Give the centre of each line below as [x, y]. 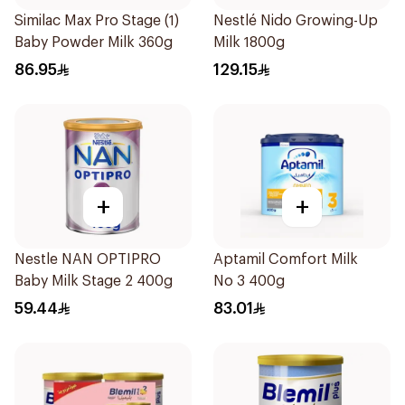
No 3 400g [249, 281]
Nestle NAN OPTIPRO [88, 259]
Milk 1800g [249, 42]
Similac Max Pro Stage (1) [97, 21]
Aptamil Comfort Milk [286, 259]
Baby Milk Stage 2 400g [94, 281]
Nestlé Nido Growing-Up [296, 21]
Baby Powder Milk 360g [94, 42]
